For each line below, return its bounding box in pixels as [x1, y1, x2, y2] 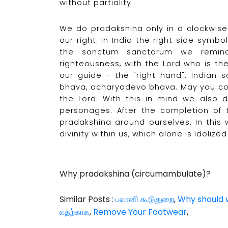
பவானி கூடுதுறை [116, 193, 174, 206]
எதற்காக [60, 206, 90, 218]
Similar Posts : [60, 193, 116, 206]
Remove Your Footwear [93, 206, 187, 218]
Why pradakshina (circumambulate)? [60, 168, 211, 180]
